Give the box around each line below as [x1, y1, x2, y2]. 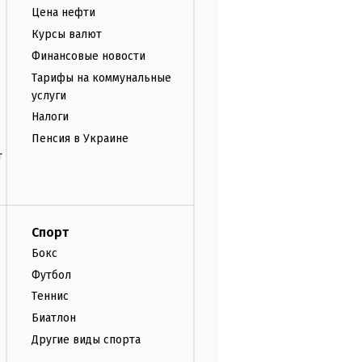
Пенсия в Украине [32, 132, 128, 146]
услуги [32, 88, 66, 103]
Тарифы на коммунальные [32, 70, 171, 85]
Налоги [32, 110, 69, 124]
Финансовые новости [32, 48, 145, 63]
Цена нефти [32, 6, 95, 20]
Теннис [32, 289, 69, 304]
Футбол [32, 267, 71, 282]
